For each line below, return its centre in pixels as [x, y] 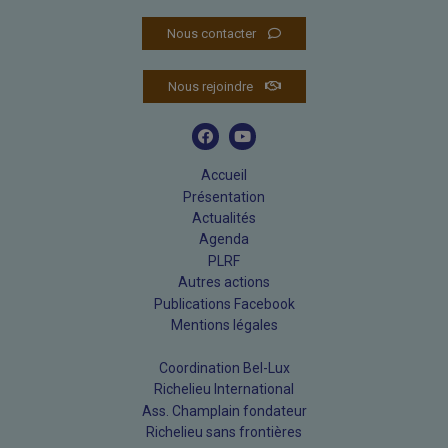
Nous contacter [211, 34]
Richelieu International [224, 389]
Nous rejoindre [210, 87]
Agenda [224, 239]
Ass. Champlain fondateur [224, 410]
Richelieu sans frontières [224, 431]
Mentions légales [224, 325]
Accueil [224, 175]
